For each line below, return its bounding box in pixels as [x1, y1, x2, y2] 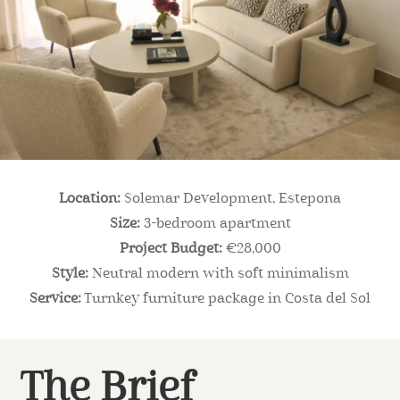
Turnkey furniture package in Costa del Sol [81, 292, 371, 307]
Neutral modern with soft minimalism [87, 267, 349, 282]
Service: [29, 292, 81, 307]
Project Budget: [119, 242, 222, 257]
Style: [51, 267, 88, 282]
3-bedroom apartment [139, 217, 291, 232]
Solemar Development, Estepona [121, 192, 341, 207]
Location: [59, 192, 121, 207]
